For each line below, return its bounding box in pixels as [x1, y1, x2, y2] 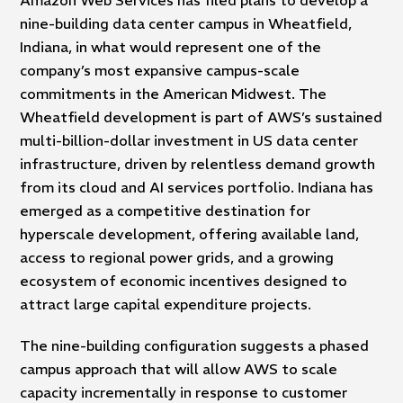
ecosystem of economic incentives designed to [20, 271, 348, 290]
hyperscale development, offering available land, [20, 224, 360, 243]
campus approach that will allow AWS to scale [20, 359, 338, 378]
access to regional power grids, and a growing [20, 247, 335, 266]
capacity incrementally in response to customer [20, 382, 348, 401]
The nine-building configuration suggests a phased [20, 336, 370, 354]
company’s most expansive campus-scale [20, 60, 300, 79]
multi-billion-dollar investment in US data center [20, 130, 359, 149]
